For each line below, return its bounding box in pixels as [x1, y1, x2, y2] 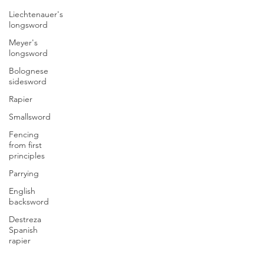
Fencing [9, 129, 39, 140]
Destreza [9, 214, 41, 225]
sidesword [9, 76, 47, 87]
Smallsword [9, 111, 51, 122]
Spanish [9, 225, 38, 235]
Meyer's [9, 37, 38, 48]
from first [9, 140, 42, 150]
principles [9, 150, 45, 161]
